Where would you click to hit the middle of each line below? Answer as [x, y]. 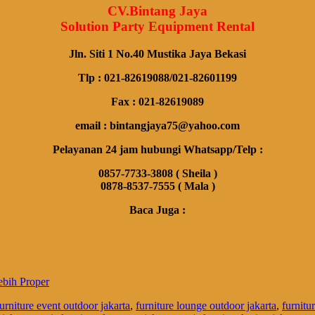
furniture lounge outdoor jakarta [206, 305]
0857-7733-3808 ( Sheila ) [157, 173]
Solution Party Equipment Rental [157, 27]
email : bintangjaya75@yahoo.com [157, 125]
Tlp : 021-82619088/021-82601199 [157, 77]
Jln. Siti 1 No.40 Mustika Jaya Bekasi [157, 53]
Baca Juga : [157, 210]
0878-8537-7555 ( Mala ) [157, 186]
